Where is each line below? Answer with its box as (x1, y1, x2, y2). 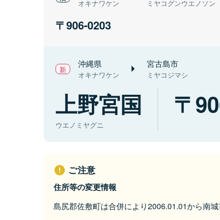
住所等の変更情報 (54, 181, 116, 193)
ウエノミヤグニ (55, 120, 104, 130)
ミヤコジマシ (147, 70, 188, 80)
